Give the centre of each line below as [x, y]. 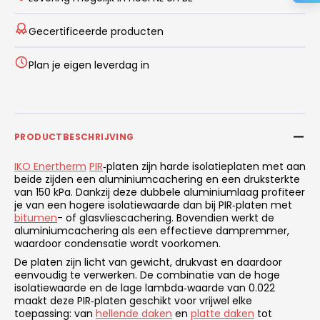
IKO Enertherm [50, 166]
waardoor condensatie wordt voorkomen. [117, 243]
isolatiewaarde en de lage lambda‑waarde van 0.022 [145, 287]
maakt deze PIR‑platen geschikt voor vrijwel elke [133, 300]
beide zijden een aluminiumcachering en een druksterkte [157, 179]
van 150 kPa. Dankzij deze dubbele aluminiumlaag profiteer [160, 192]
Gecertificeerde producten [96, 31]
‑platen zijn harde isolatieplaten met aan [204, 166]
